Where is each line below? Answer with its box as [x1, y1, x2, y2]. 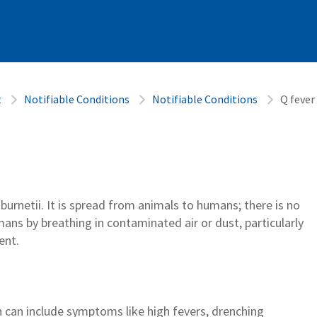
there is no [241, 196, 300, 213]
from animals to [108, 196, 197, 213]
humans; [197, 196, 241, 213]
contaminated [107, 214, 182, 231]
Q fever [280, 91, 315, 106]
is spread [55, 196, 108, 213]
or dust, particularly [201, 214, 304, 231]
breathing [41, 214, 95, 231]
